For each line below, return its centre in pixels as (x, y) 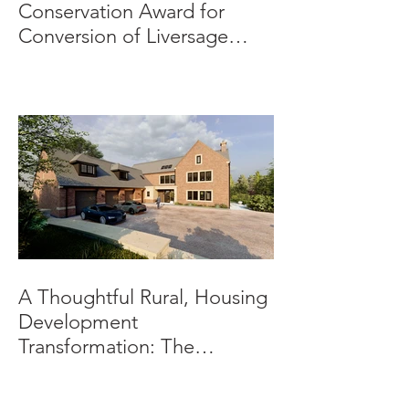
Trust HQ (58, 61)
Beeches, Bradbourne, (116, 372)
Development (78, 322)
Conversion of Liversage (123, 37)
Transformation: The (106, 347)
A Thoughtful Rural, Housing (143, 298)
